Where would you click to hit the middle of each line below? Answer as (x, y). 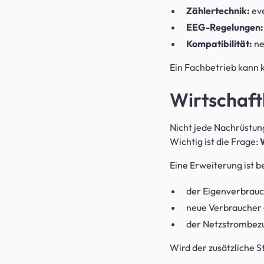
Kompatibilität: (219, 44)
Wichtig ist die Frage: (215, 141)
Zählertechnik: (218, 11)
